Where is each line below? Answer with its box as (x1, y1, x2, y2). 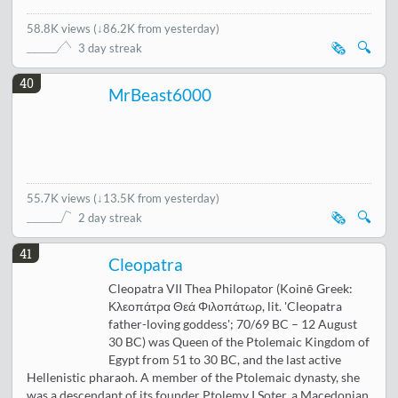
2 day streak (78, 211, 143, 226)
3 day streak (78, 40, 143, 55)
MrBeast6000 (108, 85, 212, 106)
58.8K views (27, 20, 94, 36)
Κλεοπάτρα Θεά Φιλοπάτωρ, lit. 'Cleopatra (108, 299, 343, 314)
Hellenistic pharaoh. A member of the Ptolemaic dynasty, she (27, 370, 361, 386)
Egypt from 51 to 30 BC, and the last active (108, 353, 342, 368)
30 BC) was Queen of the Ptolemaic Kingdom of (108, 335, 370, 350)
